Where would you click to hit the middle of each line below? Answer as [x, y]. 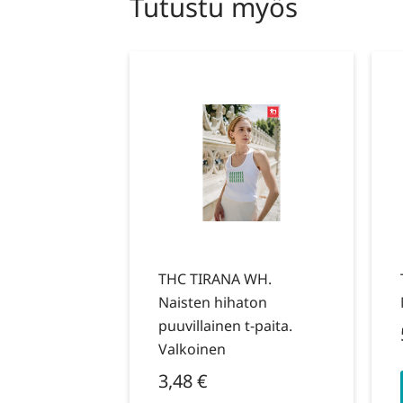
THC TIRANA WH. [215, 279]
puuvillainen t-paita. [226, 326]
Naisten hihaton [213, 303]
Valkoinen [193, 349]
